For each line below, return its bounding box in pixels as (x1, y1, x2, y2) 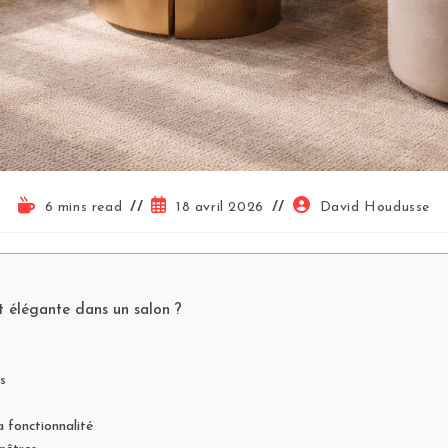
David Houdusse (319, 200, 431, 216)
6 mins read (44, 200, 123, 216)
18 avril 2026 (176, 200, 264, 216)
